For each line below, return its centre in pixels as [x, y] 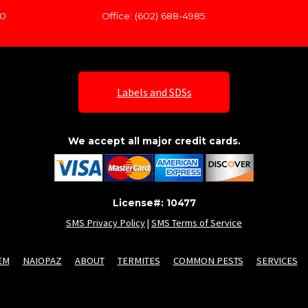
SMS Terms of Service [197, 223]
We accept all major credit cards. [154, 141]
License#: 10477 [154, 202]
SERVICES [277, 261]
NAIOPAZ [42, 261]
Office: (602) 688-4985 [154, 16]
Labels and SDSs [154, 92]
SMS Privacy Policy [106, 223]
